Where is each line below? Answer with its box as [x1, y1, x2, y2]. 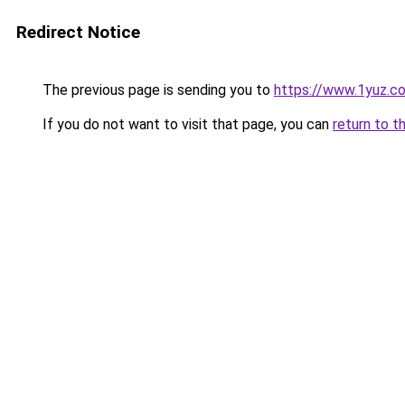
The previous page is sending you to [39, 81, 274, 99]
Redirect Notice [16, 22, 140, 42]
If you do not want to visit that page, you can [39, 116, 333, 133]
